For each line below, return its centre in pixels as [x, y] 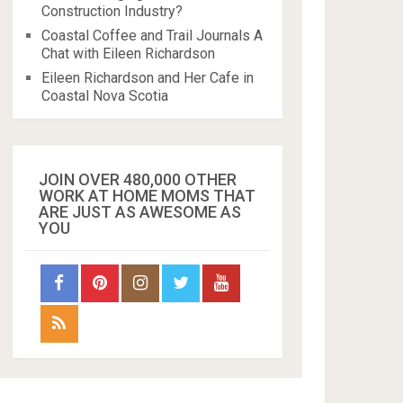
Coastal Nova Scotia [105, 95]
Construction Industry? [112, 11]
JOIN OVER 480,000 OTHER [138, 179]
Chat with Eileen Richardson [129, 53]
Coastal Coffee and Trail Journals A [152, 35]
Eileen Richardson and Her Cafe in [148, 77]
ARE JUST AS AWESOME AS [140, 211]
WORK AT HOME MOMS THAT [148, 195]
